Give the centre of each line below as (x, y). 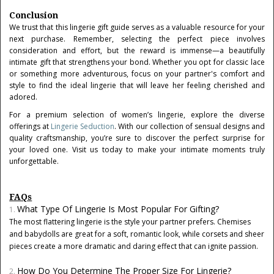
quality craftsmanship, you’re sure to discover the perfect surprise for (137, 138)
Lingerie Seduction (83, 126)
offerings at (30, 126)
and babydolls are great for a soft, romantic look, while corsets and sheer (137, 234)
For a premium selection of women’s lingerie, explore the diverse (137, 115)
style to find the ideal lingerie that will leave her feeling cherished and (137, 85)
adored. (24, 97)
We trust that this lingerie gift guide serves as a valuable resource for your (137, 27)
